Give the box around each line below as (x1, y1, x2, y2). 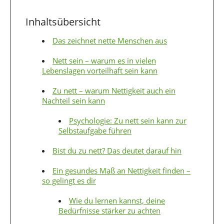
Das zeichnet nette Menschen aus (52, 35, 167, 45)
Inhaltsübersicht (25, 14, 100, 28)
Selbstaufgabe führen (58, 125, 131, 135)
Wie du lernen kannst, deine (69, 195, 165, 205)
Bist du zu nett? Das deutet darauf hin (52, 145, 181, 155)
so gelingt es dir (42, 175, 96, 185)
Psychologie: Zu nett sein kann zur (69, 115, 186, 125)
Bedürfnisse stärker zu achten (58, 205, 160, 215)
